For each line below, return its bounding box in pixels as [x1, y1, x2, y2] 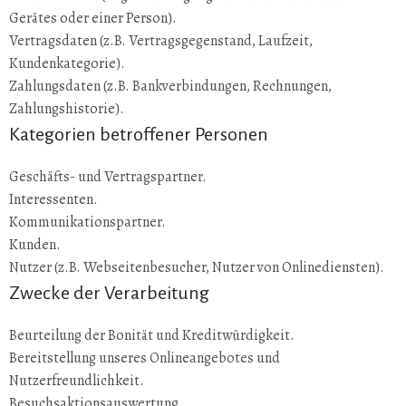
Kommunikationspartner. [9, 212, 166, 232]
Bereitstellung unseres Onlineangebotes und [9, 348, 280, 368]
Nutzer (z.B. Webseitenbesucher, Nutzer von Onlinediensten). [9, 257, 384, 277]
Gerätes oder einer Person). [9, 8, 177, 28]
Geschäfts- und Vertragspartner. [9, 167, 207, 187]
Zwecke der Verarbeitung [9, 283, 209, 303]
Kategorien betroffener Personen [9, 124, 268, 144]
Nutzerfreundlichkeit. [9, 371, 144, 391]
